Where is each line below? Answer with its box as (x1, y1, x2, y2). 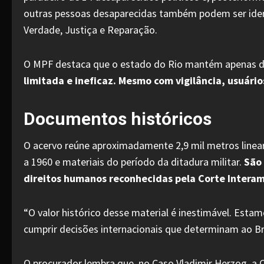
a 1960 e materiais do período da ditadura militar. (24, 155, 244, 169)
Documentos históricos (24, 108, 212, 129)
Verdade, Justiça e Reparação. (24, 23, 157, 37)
